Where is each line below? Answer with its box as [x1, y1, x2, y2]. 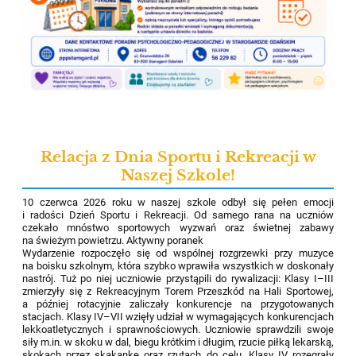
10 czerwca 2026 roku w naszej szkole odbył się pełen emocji [22, 195, 334, 208]
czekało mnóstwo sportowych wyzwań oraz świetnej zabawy [22, 221, 334, 234]
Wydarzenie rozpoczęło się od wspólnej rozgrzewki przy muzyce [22, 246, 334, 259]
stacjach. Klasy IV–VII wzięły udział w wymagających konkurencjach [22, 310, 334, 323]
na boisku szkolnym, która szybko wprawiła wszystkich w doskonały [22, 259, 334, 272]
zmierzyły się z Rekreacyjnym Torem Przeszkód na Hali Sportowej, [22, 284, 334, 297]
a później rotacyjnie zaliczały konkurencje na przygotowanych [22, 297, 334, 310]
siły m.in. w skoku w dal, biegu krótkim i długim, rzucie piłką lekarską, [22, 335, 334, 348]
